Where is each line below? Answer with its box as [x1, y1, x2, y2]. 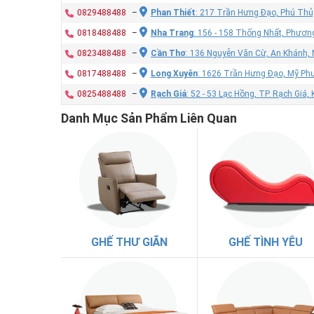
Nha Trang [150, 27, 193, 38]
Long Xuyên [150, 68, 198, 78]
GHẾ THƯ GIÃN [90, 235, 168, 250]
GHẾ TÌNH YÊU [228, 235, 303, 250]
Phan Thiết [150, 7, 196, 18]
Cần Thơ [150, 48, 186, 58]
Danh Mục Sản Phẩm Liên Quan [61, 110, 237, 125]
